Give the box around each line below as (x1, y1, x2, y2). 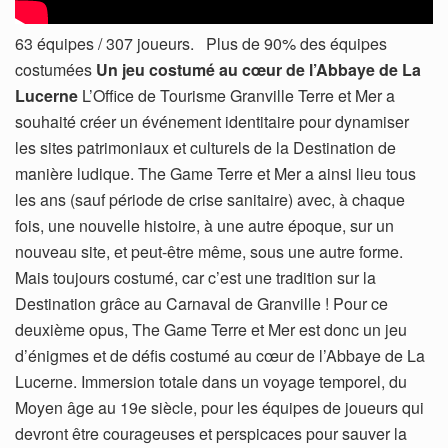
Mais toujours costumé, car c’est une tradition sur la (15, 265, 376, 289)
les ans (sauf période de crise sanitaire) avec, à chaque (15, 187, 405, 211)
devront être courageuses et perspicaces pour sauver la (15, 421, 407, 445)
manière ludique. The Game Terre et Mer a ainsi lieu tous (15, 161, 416, 185)
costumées (15, 57, 96, 81)
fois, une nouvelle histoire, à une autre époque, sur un (15, 213, 394, 237)
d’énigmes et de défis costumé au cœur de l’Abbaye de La (15, 343, 425, 367)
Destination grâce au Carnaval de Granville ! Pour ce (15, 291, 388, 315)
